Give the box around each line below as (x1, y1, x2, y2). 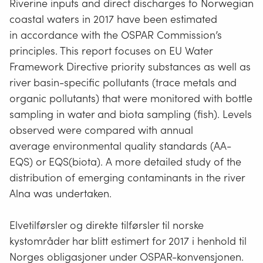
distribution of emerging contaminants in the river (9, 170, 245, 184)
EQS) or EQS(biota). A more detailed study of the (9, 154, 241, 168)
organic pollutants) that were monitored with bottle (9, 91, 252, 105)
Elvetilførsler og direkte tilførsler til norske (9, 218, 204, 232)
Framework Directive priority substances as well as (9, 59, 251, 73)
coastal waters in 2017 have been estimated (9, 12, 217, 26)
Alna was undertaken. (9, 186, 112, 200)
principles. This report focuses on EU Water (9, 43, 213, 58)
